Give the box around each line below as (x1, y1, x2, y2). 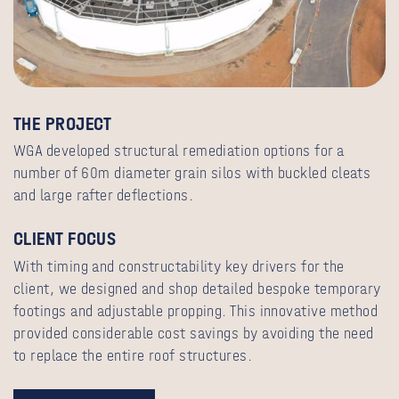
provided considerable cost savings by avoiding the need (13, 323, 374, 343)
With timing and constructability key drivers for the (13, 256, 345, 276)
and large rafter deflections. (13, 186, 194, 206)
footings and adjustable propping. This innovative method (13, 301, 379, 321)
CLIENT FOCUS (13, 227, 117, 251)
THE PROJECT (13, 111, 112, 135)
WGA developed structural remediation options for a (13, 142, 345, 161)
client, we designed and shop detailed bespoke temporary (13, 279, 381, 298)
